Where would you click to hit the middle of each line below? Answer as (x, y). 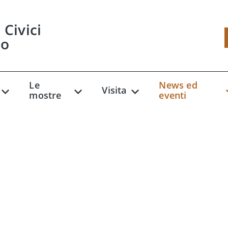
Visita (114, 90)
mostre (45, 95)
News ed (178, 85)
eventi (173, 95)
